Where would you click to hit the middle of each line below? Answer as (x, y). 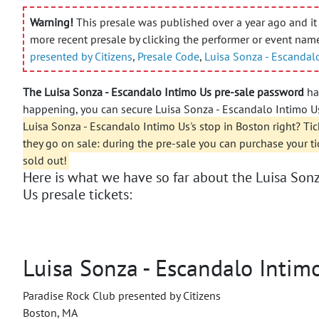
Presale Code (168, 56)
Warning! (52, 22)
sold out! (45, 160)
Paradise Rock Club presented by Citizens (122, 295)
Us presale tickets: (77, 194)
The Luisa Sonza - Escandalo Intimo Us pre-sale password (163, 91)
